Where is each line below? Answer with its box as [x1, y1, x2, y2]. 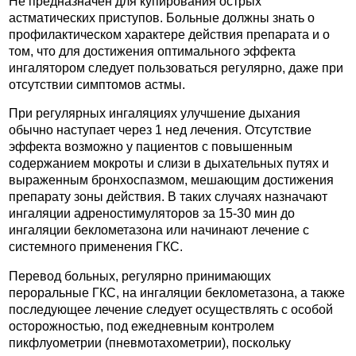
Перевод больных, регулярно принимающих [9, 269, 271, 283]
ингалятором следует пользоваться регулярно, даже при [9, 60, 343, 75]
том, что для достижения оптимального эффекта [9, 44, 296, 58]
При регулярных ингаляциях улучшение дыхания [9, 106, 300, 121]
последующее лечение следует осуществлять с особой [9, 302, 333, 316]
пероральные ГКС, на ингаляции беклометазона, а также [9, 285, 345, 300]
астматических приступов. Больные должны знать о [9, 10, 315, 25]
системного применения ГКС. [9, 240, 183, 254]
